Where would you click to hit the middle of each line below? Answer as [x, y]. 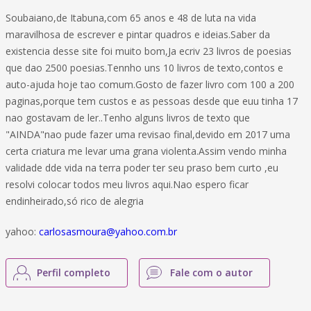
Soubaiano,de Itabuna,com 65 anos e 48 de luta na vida [131, 18]
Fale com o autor [211, 272]
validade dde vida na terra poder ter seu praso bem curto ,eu [142, 168]
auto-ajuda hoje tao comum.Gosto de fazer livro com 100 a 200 [150, 84]
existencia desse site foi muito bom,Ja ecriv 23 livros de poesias [149, 51]
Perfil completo [74, 272]
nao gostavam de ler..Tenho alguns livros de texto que [128, 118]
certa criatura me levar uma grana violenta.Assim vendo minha [146, 151]
